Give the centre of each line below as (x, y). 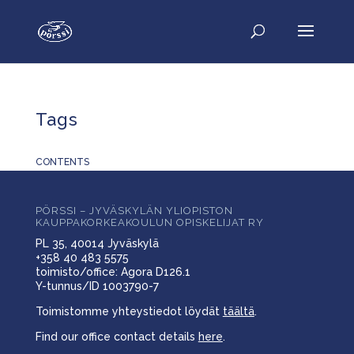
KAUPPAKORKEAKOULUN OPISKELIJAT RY (149, 222)
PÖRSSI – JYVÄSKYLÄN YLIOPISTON (134, 211)
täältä (238, 311)
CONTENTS (62, 162)
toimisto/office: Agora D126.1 (113, 272)
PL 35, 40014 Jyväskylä (97, 243)
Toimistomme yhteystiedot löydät (129, 311)
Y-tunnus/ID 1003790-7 (97, 286)
